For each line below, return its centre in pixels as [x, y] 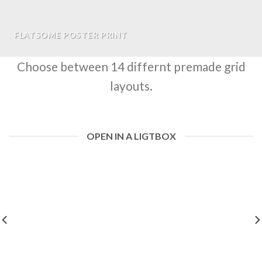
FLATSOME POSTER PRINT [71, 35]
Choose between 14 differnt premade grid [131, 67]
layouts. [131, 86]
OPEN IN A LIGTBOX [131, 136]
